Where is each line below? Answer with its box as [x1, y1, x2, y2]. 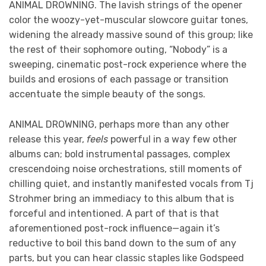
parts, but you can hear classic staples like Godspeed [9, 252, 244, 264]
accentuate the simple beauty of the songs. [9, 88, 205, 100]
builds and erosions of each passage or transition [9, 73, 229, 85]
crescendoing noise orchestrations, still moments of [9, 163, 242, 175]
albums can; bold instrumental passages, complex [9, 148, 230, 160]
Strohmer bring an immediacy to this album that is [9, 192, 234, 204]
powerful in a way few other [108, 133, 237, 145]
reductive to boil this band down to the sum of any [9, 237, 236, 249]
